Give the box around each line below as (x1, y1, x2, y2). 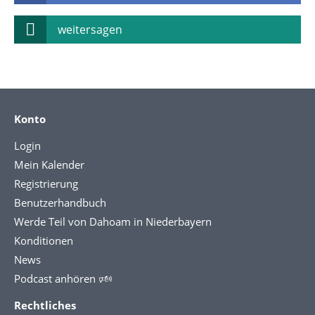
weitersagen (58, 22, 122, 37)
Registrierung (14, 176, 78, 191)
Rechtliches (14, 298, 76, 312)
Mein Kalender (14, 157, 84, 172)
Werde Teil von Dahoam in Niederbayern (14, 214, 212, 229)
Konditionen (14, 233, 73, 247)
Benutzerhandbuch (14, 195, 106, 210)
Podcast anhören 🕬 (14, 271, 112, 285)
